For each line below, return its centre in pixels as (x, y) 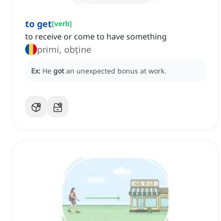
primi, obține (64, 50)
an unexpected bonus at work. (116, 71)
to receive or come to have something (96, 37)
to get (38, 24)
